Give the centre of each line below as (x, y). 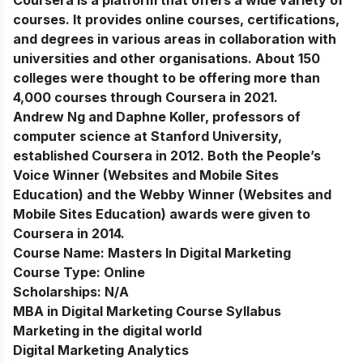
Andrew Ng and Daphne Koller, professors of (157, 117)
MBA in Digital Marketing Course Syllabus (147, 312)
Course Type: (58, 273)
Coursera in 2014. (69, 234)
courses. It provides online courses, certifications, (176, 20)
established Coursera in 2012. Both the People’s (167, 156)
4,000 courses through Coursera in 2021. (145, 98)
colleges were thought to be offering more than (167, 78)
